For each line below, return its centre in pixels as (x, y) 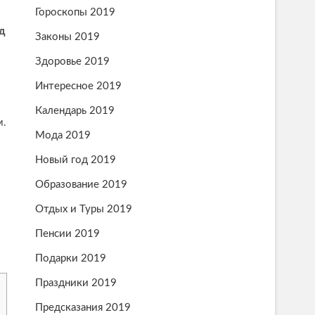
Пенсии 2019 (67, 234)
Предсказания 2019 (83, 308)
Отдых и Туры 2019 (84, 209)
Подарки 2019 (71, 258)
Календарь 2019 (75, 111)
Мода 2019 (63, 135)
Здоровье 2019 (72, 62)
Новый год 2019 (76, 160)
